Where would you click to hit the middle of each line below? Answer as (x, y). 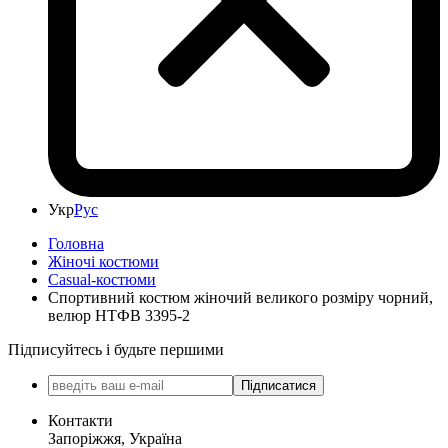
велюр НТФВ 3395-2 (119, 315)
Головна (76, 243)
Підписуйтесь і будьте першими (116, 349)
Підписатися (278, 385)
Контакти (80, 420)
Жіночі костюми (103, 261)
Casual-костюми (102, 279)
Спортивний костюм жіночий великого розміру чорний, (240, 297)
